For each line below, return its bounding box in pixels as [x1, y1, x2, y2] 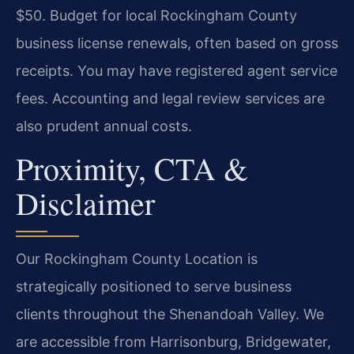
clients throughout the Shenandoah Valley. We [16, 306, 324, 323]
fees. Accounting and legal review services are [16, 89, 325, 107]
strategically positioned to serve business [16, 278, 292, 296]
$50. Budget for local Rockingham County [16, 6, 297, 24]
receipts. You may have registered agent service [16, 62, 337, 79]
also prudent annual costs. [16, 117, 192, 134]
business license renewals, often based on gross [16, 34, 338, 51]
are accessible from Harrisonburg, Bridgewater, [16, 333, 331, 351]
